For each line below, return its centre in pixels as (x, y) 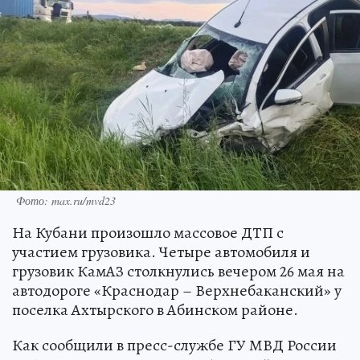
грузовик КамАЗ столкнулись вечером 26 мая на (178, 272)
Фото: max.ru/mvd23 (66, 201)
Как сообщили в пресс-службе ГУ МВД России (174, 346)
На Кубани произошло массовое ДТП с (148, 233)
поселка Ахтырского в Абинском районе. (155, 310)
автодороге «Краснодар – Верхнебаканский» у (177, 291)
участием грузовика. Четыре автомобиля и (161, 252)
